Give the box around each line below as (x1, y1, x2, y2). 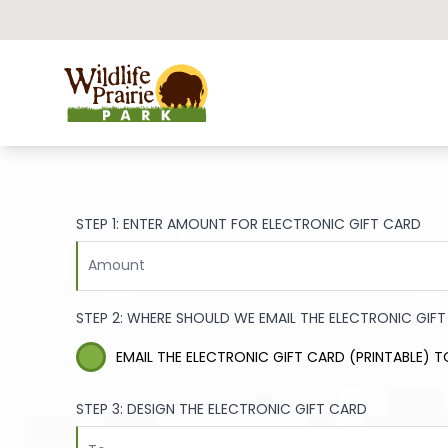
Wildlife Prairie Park (63, 63, 213, 86)
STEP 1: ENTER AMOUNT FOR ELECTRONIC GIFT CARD (76, 213, 421, 234)
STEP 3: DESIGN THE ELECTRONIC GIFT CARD (76, 398, 367, 419)
